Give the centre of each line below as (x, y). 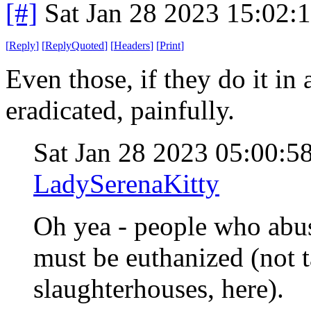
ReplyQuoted (75, 45)
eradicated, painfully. (120, 110)
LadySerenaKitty (126, 183)
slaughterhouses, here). (159, 288)
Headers (132, 45)
